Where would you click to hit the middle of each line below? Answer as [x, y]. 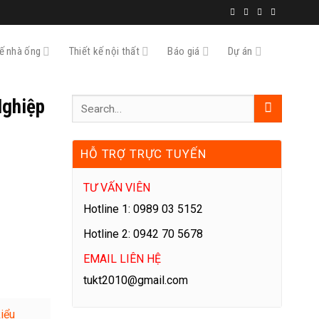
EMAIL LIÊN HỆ [122, 259]
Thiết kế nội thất [104, 51]
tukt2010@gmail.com [136, 280]
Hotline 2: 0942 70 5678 [143, 234]
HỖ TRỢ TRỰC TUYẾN [143, 154]
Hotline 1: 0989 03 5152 [143, 209]
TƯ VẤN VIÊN [117, 188]
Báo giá [184, 51]
